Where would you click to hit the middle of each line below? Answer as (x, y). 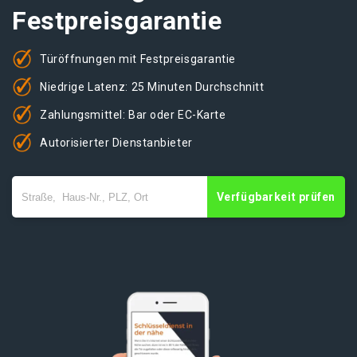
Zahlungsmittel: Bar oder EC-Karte (133, 114)
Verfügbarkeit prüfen (276, 197)
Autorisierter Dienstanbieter (116, 142)
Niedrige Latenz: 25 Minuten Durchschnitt (152, 86)
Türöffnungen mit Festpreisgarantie (138, 59)
